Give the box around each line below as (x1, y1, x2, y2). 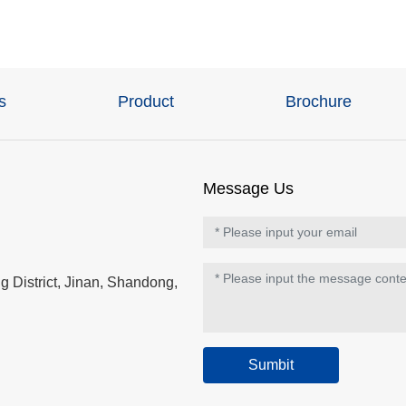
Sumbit (248, 356, 294, 372)
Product (117, 92, 174, 111)
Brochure (285, 92, 353, 111)
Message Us (203, 179, 294, 198)
